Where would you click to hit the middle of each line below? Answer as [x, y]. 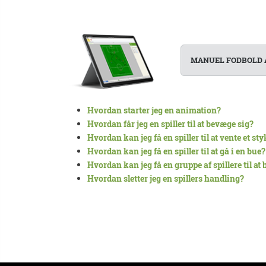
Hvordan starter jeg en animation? [154, 110]
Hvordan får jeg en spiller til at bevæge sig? [170, 123]
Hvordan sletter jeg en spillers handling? [166, 178]
